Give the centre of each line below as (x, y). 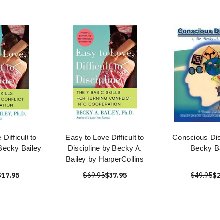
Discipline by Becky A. (105, 148)
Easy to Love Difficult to (105, 137)
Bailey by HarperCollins (105, 159)
